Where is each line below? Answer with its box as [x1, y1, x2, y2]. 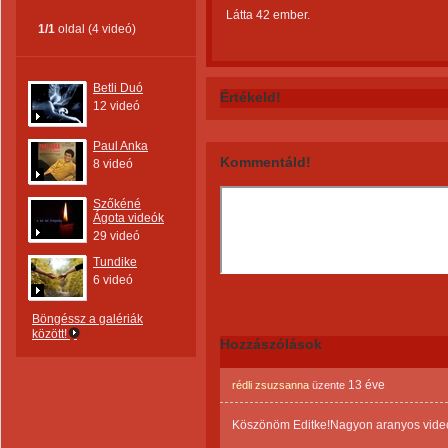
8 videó [93, 157, 133, 171]
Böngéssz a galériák [32, 312, 143, 326]
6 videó [93, 273, 133, 287]
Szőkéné [93, 197, 141, 211]
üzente [309, 379, 348, 391]
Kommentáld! [220, 154, 311, 170]
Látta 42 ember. [226, 8, 310, 22]
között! [32, 327, 70, 341]
